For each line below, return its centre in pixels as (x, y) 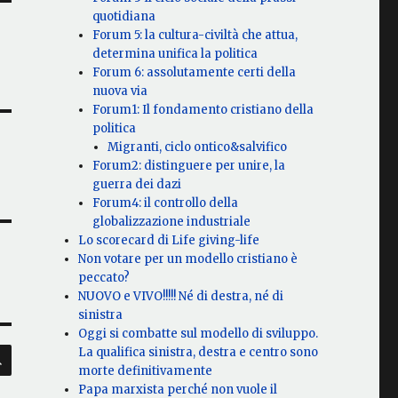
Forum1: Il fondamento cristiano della (203, 110)
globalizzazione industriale (172, 222)
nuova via (120, 92)
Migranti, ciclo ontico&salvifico (197, 147)
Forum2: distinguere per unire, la (189, 166)
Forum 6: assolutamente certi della (195, 73)
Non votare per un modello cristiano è (188, 259)
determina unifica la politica (175, 54)
